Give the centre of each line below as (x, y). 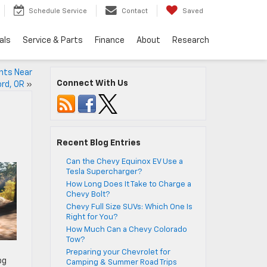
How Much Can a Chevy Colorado (126, 230)
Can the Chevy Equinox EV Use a (124, 162)
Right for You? (91, 217)
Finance (110, 41)
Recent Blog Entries (98, 143)
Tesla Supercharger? (104, 172)
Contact (135, 11)
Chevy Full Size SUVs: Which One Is (129, 207)
